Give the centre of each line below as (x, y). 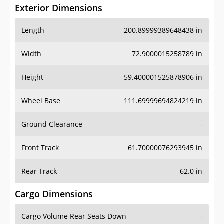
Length (33, 30)
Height (32, 77)
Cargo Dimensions (54, 194)
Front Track (40, 148)
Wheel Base (41, 101)
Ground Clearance (52, 124)
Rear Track (39, 171)
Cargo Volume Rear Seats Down (74, 216)
